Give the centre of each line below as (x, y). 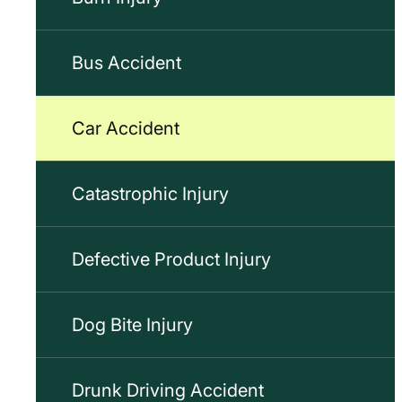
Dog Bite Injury (132, 325)
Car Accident (126, 128)
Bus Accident (127, 63)
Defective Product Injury (171, 259)
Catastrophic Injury (150, 194)
